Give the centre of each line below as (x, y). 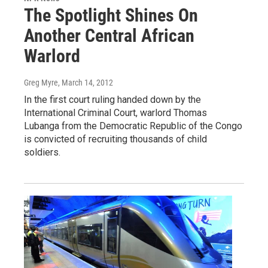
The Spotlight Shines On (111, 16)
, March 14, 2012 (86, 83)
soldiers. (42, 153)
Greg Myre (41, 83)
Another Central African (109, 36)
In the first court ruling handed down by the (112, 100)
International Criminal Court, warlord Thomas (115, 113)
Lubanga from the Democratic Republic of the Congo (133, 126)
